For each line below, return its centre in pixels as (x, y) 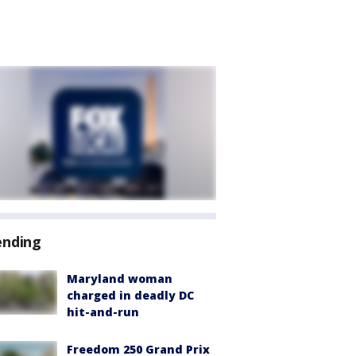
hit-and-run (103, 312)
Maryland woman (120, 279)
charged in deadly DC (130, 295)
